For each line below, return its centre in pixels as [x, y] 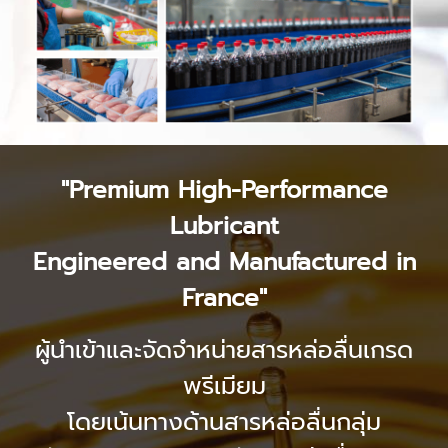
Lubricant [224, 225]
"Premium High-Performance [224, 189]
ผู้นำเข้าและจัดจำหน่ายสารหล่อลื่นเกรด [224, 349]
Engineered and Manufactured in [224, 261]
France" [224, 297]
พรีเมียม [224, 385]
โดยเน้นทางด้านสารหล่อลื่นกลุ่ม [224, 421]
